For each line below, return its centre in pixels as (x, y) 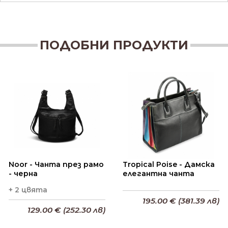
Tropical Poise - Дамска (168, 165)
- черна (23, 174)
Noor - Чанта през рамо (56, 165)
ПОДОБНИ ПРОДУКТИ (114, 45)
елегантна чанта (158, 174)
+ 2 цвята (28, 190)
